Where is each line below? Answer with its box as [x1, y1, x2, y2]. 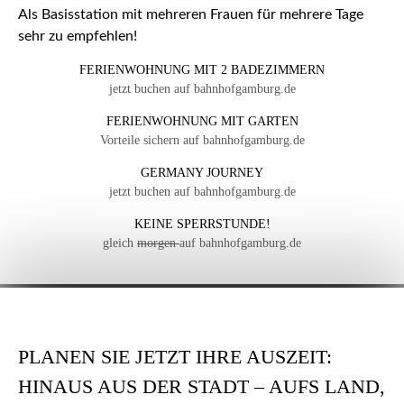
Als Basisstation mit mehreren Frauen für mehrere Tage [18, 7, 363, 23]
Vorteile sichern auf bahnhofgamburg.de [99, 133, 305, 148]
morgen [137, 236, 179, 251]
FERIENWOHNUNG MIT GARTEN [106, 115, 298, 129]
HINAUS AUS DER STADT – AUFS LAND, [18, 375, 385, 399]
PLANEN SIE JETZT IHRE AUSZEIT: [18, 345, 332, 369]
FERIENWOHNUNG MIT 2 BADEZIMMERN [79, 63, 325, 78]
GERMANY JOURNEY [141, 166, 263, 180]
